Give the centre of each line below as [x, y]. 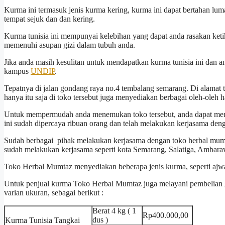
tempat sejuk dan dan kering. [49, 19]
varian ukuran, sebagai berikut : [54, 192]
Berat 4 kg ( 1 [114, 210]
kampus [17, 71]
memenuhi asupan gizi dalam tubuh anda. [70, 45]
